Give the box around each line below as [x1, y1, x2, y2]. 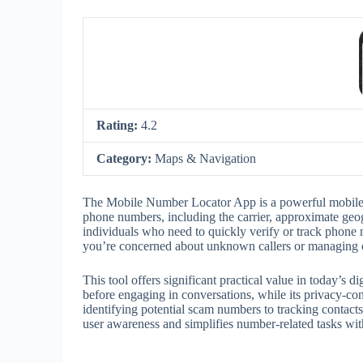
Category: [96, 152, 155, 165]
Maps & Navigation [155, 152, 256, 165]
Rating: [96, 118, 141, 132]
